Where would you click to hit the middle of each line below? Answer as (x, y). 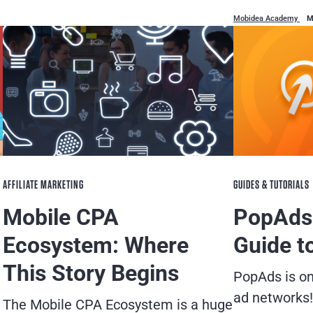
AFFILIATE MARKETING (43, 184)
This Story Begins (91, 273)
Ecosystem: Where (96, 245)
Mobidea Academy (267, 18)
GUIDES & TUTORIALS (271, 184)
